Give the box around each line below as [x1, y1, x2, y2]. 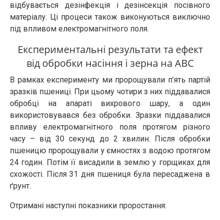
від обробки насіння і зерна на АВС [26, 56, 194, 70]
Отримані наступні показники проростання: [10, 201, 166, 210]
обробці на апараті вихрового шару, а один [10, 99, 210, 108]
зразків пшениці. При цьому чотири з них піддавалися [10, 87, 210, 96]
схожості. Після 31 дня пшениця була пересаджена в [10, 169, 210, 179]
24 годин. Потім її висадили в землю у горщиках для [10, 158, 210, 167]
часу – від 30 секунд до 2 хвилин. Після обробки [10, 134, 210, 143]
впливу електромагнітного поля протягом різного [10, 122, 210, 132]
